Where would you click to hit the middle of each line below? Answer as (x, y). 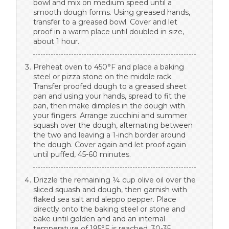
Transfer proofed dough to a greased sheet (110, 86)
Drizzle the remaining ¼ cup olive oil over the (114, 180)
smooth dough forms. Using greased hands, (112, 12)
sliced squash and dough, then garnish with (110, 189)
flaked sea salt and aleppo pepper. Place (105, 199)
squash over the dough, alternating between (113, 125)
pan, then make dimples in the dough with (109, 106)
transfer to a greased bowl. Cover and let (105, 22)
